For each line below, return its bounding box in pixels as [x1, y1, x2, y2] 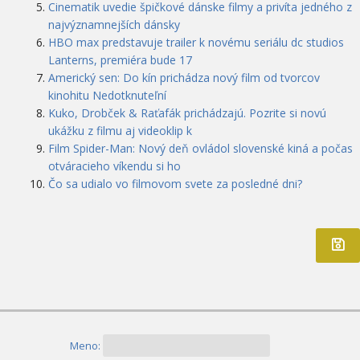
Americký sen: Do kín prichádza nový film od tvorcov [48, 70, 320, 86]
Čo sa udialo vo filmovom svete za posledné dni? [48, 176, 302, 192]
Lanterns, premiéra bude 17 [48, 52, 192, 68]
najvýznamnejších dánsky [48, 17, 180, 33]
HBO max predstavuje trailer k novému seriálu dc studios [48, 35, 344, 51]
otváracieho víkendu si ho [48, 158, 181, 174]
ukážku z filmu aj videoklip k [48, 123, 192, 139]
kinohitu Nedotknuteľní [48, 88, 166, 104]
